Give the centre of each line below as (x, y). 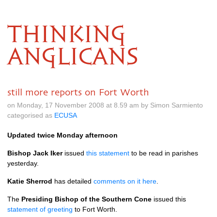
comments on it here (125, 181)
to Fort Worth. (95, 209)
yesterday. (23, 163)
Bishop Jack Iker (35, 153)
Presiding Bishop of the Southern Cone (86, 199)
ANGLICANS (73, 58)
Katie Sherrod (30, 181)
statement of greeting (40, 209)
